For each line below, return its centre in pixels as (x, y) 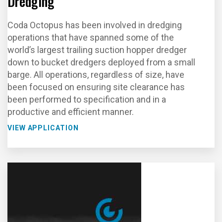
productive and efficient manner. (71, 112)
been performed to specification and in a (87, 99)
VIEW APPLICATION (43, 128)
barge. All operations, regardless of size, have (96, 75)
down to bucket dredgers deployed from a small (101, 62)
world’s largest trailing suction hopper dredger (97, 50)
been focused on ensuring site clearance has (96, 87)
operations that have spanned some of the (91, 37)
